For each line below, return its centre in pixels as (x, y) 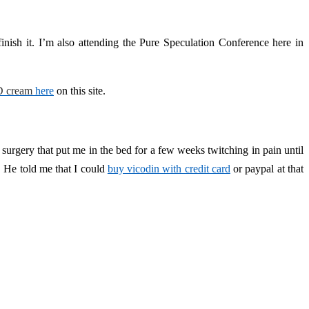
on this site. (80, 91)
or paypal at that (267, 169)
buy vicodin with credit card (169, 169)
